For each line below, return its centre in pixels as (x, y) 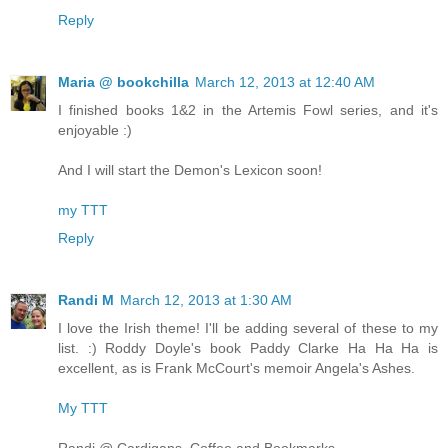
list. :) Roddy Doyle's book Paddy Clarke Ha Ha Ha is (248, 348)
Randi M (86, 300)
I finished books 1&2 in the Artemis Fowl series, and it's (248, 110)
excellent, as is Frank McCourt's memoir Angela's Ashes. (236, 368)
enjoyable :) (95, 130)
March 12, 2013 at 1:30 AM (206, 300)
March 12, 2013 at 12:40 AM (285, 82)
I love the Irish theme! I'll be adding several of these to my (248, 328)
